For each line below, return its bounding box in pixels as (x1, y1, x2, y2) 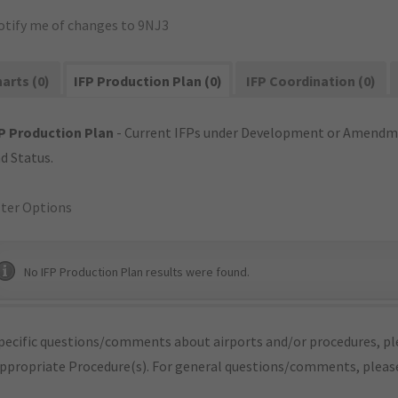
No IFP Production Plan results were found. (24, 264, 250, 280)
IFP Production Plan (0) (74, 72, 223, 90)
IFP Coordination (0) (246, 72, 377, 90)
